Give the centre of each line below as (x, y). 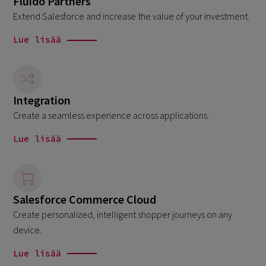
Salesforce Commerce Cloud (85, 199)
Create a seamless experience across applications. (111, 115)
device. (28, 229)
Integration (42, 100)
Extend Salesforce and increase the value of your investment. (132, 16)
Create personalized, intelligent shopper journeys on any (123, 214)
